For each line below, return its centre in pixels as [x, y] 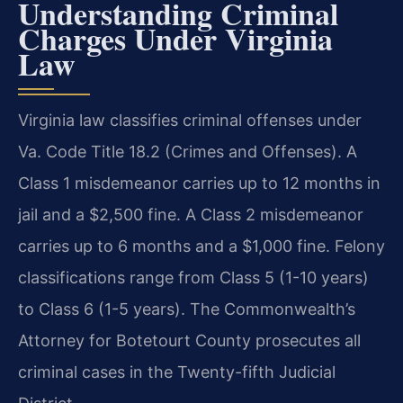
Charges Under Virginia [175, 38]
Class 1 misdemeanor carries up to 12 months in [199, 183]
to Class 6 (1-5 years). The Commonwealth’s [187, 309]
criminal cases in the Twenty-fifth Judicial [177, 372]
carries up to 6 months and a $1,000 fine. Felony [201, 246]
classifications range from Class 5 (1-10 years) [193, 277]
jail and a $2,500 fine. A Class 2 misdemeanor [191, 214]
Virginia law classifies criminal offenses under [190, 120]
